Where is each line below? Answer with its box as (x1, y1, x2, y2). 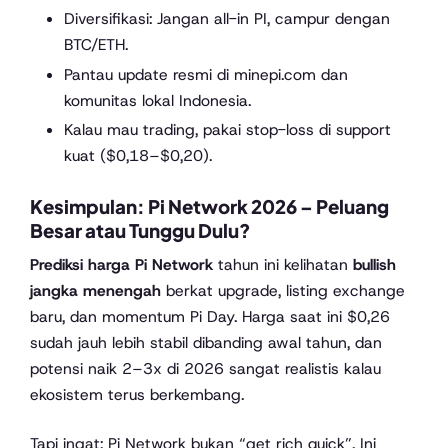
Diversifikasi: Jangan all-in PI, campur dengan (63, 7, 390, 29)
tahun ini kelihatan (213, 253, 353, 275)
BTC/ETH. (63, 33, 128, 55)
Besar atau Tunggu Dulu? (30, 218, 250, 242)
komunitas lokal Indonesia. (63, 89, 251, 111)
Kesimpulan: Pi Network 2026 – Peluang (30, 194, 389, 218)
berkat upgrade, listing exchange (161, 279, 405, 301)
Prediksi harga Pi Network (30, 253, 213, 275)
